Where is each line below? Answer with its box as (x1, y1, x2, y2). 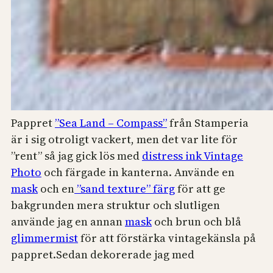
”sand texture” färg (74, 181, 175, 197)
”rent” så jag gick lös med (11, 148, 142, 164)
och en (38, 181, 74, 197)
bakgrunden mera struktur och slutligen (11, 197, 220, 213)
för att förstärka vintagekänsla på (78, 230, 256, 246)
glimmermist (11, 230, 78, 246)
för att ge (175, 181, 225, 197)
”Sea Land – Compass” (55, 115, 167, 131)
